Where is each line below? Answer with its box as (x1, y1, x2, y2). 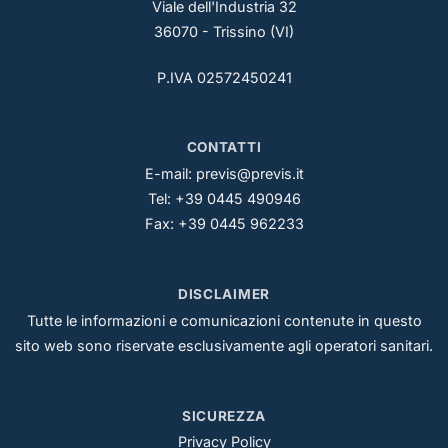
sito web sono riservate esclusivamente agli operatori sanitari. (15, 336, 433, 354)
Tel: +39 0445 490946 (147, 190, 301, 208)
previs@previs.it (195, 165, 304, 183)
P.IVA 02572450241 (156, 68, 292, 86)
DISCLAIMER (178, 285, 270, 302)
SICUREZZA (181, 407, 267, 424)
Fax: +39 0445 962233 (144, 215, 304, 233)
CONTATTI (186, 139, 262, 156)
